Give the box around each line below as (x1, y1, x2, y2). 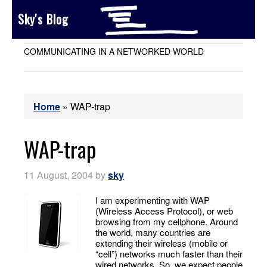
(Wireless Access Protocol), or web (95, 204, 234, 217)
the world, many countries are (95, 226, 211, 238)
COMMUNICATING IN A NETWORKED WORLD (24, 45, 204, 57)
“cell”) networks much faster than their (95, 247, 243, 260)
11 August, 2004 (24, 168, 94, 182)
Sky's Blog (18, 10, 69, 28)
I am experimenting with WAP (95, 194, 210, 206)
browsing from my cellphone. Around (95, 215, 238, 228)
